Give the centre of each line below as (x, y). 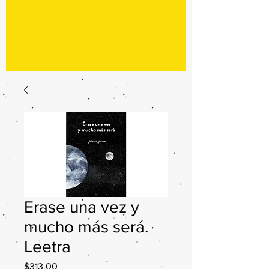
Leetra (47, 246)
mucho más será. (86, 227)
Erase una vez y (82, 207)
